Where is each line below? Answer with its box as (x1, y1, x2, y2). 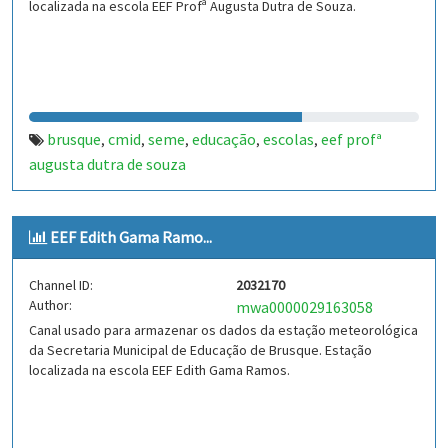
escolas (263, 129, 314, 149)
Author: (29, 296, 72, 314)
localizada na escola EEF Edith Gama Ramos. (29, 361, 290, 379)
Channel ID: (29, 276, 93, 294)
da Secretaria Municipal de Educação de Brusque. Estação (29, 341, 372, 359)
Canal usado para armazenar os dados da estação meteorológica (29, 321, 418, 339)
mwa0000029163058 (236, 297, 373, 317)
